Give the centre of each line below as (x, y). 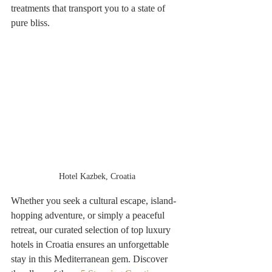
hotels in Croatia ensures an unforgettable (91, 244)
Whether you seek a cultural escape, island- (93, 200)
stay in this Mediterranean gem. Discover (90, 259)
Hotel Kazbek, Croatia (97, 176)
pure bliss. (32, 22)
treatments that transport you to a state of (89, 8)
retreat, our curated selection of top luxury (92, 229)
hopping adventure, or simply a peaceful (89, 215)
